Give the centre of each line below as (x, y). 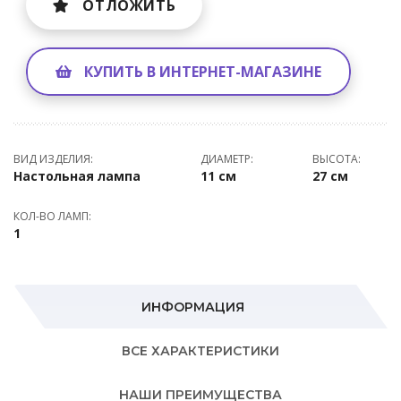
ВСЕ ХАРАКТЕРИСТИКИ (200, 351)
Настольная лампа (77, 176)
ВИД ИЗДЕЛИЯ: (53, 159)
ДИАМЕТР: (226, 159)
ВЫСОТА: (337, 159)
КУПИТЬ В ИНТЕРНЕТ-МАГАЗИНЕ (203, 72)
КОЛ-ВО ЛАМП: (52, 216)
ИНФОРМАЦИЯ (193, 307)
